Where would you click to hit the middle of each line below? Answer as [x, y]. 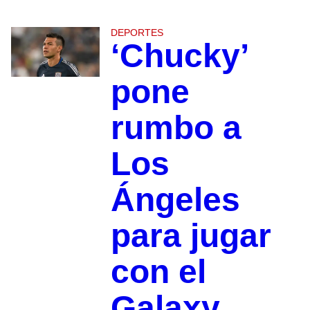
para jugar [191, 236]
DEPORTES [137, 33]
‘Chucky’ [179, 56]
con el [158, 272]
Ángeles [175, 200]
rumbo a [176, 128]
